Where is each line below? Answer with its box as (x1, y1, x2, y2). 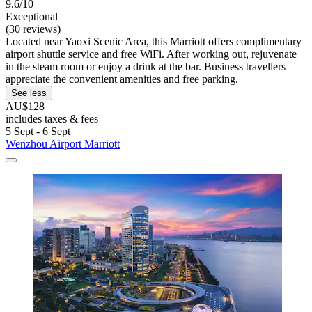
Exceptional (6, 10, 58, 23)
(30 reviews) (6, 23, 61, 36)
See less (11, 88, 47, 99)
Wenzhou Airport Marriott (6, 138, 120, 150)
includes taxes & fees (6, 113, 98, 125)
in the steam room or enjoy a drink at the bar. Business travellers (6, 61, 286, 73)
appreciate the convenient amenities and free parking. (6, 73, 238, 86)
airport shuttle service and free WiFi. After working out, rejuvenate (6, 48, 297, 61)
